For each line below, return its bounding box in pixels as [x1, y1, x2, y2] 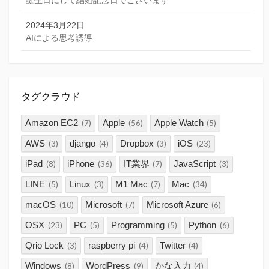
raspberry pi [88, 240, 135, 250]
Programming [110, 219, 165, 230]
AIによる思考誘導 [26, 33, 92, 43]
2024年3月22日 [26, 20, 85, 31]
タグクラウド [21, 91, 80, 103]
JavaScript [174, 158, 216, 169]
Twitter [159, 240, 186, 250]
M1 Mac [115, 178, 148, 189]
